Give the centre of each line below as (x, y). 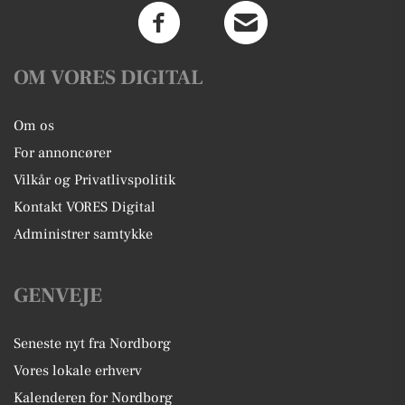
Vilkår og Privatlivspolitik (94, 180)
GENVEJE (58, 296)
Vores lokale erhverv (78, 371)
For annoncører (62, 153)
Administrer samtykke (83, 234)
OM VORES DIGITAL (108, 78)
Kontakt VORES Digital (85, 207)
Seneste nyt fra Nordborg (92, 344)
